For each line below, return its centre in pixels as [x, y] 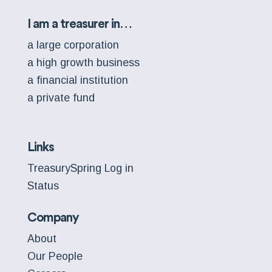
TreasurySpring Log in [80, 168]
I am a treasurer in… [79, 24]
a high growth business [83, 63]
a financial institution [77, 80]
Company [53, 218]
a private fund [61, 97]
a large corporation [73, 45]
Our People [55, 256]
